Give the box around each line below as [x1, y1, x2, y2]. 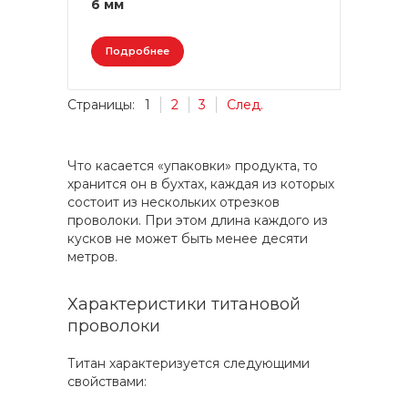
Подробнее [106, 45, 169, 57]
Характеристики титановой [67, 294, 301, 314]
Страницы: [67, 97, 135, 113]
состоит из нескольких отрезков [67, 194, 280, 210]
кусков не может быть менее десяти [67, 230, 308, 247]
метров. [67, 249, 121, 265]
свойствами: [67, 373, 147, 390]
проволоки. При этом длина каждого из [67, 212, 328, 229]
